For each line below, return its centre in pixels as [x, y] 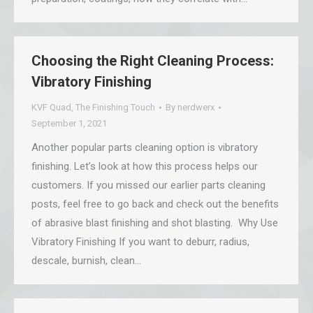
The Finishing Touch [115, 107]
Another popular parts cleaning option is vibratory [145, 147]
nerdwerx [196, 107]
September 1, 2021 [69, 123]
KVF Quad [51, 107]
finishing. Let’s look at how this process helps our [145, 166]
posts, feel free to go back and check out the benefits [155, 204]
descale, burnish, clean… [86, 261]
